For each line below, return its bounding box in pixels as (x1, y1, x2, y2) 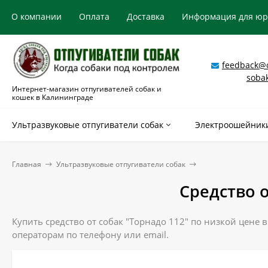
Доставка (127, 11, 165, 22)
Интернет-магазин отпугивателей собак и (12, 83, 162, 94)
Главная (12, 159, 41, 169)
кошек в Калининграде (12, 92, 93, 102)
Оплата (79, 11, 109, 22)
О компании (11, 11, 62, 22)
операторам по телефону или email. (12, 228, 169, 240)
